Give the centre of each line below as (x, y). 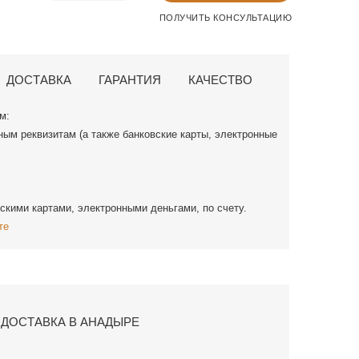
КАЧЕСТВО (220, 80)
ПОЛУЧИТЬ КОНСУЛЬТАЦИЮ (226, 18)
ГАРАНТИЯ (129, 80)
